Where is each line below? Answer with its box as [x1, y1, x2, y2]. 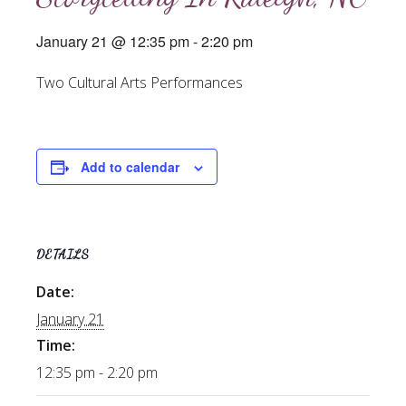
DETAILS [36, 246, 89, 263]
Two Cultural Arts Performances [36, 72, 243, 93]
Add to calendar [81, 158, 179, 177]
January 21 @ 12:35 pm [36, 31, 189, 53]
